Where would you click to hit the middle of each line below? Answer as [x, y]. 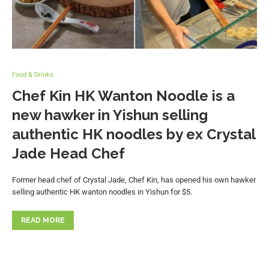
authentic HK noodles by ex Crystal [134, 134]
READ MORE [43, 220]
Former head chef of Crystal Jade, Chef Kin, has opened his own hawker [134, 180]
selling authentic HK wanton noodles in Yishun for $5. [102, 192]
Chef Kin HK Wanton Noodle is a [123, 95]
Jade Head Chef [68, 153]
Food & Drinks [33, 74]
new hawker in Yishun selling [110, 115]
